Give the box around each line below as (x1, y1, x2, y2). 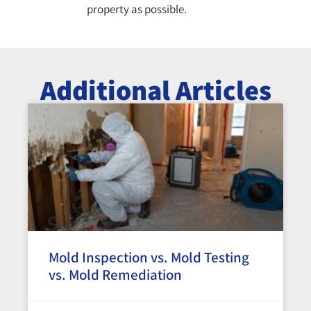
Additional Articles (40, 72, 271, 108)
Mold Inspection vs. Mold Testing (49, 248, 249, 267)
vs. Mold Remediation (49, 265, 182, 285)
